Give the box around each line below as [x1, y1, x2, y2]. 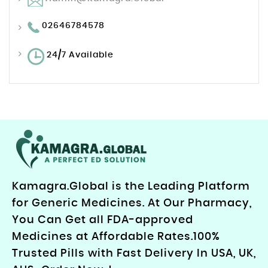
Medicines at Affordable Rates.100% [12, 232, 220, 243]
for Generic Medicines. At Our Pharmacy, [12, 198, 252, 209]
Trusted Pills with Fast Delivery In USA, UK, [12, 248, 256, 260]
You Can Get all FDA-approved [12, 215, 193, 226]
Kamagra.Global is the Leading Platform [12, 181, 250, 193]
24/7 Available [44, 51, 114, 60]
